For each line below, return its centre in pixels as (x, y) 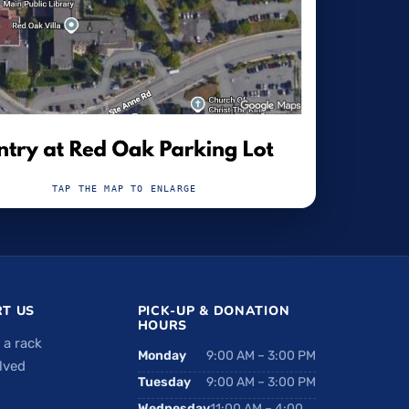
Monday (162, 356)
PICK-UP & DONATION (214, 311)
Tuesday (164, 383)
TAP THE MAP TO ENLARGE (124, 189)
